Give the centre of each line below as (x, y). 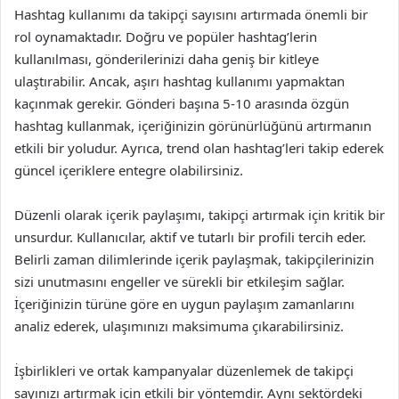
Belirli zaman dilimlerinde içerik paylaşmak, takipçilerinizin (194, 259)
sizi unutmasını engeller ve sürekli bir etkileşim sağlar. (179, 281)
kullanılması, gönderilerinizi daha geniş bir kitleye (167, 59)
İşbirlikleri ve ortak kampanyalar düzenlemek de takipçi (184, 370)
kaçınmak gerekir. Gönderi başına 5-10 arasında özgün (182, 103)
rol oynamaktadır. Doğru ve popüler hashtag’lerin (166, 37)
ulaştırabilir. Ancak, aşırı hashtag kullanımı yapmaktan (179, 81)
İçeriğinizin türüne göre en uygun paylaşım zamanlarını (184, 304)
